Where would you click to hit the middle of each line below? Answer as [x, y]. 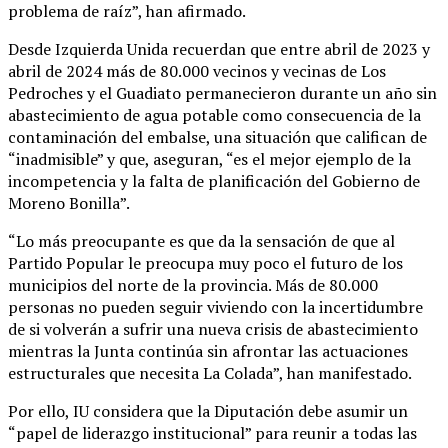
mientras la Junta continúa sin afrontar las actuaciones [208, 350]
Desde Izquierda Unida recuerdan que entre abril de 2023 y [219, 48]
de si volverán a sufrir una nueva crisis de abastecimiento [213, 328]
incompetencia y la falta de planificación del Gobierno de [214, 180]
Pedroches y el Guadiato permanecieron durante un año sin [222, 92]
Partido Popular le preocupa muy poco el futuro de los [205, 262]
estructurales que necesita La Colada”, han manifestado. [210, 372]
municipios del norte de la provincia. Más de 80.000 [193, 284]
